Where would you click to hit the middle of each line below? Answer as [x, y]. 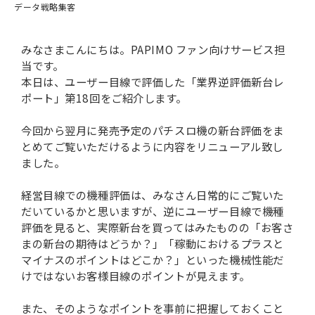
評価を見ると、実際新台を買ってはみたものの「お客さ [157, 227]
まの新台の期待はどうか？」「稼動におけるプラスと [153, 243]
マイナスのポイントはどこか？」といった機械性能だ [153, 259]
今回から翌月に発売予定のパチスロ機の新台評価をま [153, 130]
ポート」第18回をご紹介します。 [104, 98]
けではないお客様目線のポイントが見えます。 [136, 276]
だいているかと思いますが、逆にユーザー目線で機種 [153, 211]
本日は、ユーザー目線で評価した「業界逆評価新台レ [153, 82]
